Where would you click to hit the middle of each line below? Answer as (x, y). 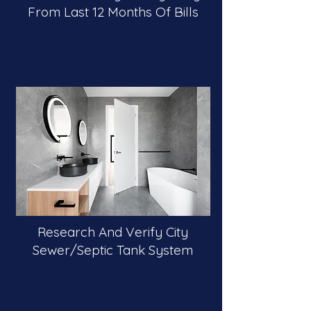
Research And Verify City (113, 232)
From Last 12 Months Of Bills (113, 12)
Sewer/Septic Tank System (113, 250)
